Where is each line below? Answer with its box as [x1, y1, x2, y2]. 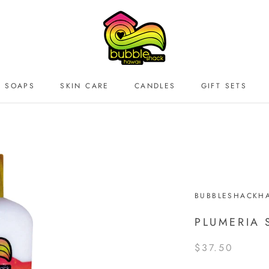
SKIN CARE [60, 80, 109, 91]
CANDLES [134, 80, 176, 91]
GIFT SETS [201, 80, 247, 91]
